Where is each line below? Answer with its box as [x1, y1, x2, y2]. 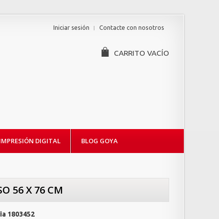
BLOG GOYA [81, 136, 118, 145]
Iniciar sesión [53, 24, 89, 31]
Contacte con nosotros [99, 24, 164, 31]
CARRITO [113, 49, 145, 57]
